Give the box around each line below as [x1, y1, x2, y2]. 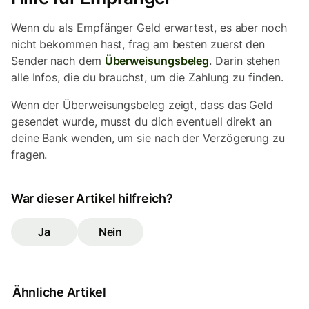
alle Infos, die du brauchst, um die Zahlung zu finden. [11, 70, 283, 84]
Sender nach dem [11, 54, 105, 68]
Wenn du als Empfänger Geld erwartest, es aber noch [11, 21, 287, 34]
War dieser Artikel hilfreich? [11, 191, 173, 206]
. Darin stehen [209, 54, 281, 68]
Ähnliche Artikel [12, 285, 106, 299]
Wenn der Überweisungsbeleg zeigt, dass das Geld [11, 98, 274, 112]
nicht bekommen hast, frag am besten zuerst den [11, 37, 266, 51]
